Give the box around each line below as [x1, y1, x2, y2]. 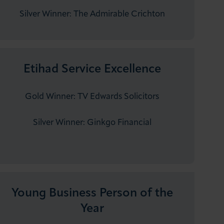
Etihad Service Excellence [23, 63, 161, 75]
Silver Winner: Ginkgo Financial [32, 118, 151, 127]
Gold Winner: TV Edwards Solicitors [25, 92, 159, 101]
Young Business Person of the [11, 187, 173, 199]
